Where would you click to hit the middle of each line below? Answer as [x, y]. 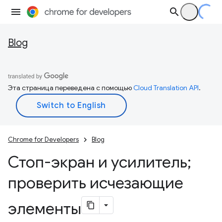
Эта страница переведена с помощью [71, 88]
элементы [45, 209]
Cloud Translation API [166, 88]
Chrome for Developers [43, 139]
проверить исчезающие [96, 183]
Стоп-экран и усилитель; [100, 162]
